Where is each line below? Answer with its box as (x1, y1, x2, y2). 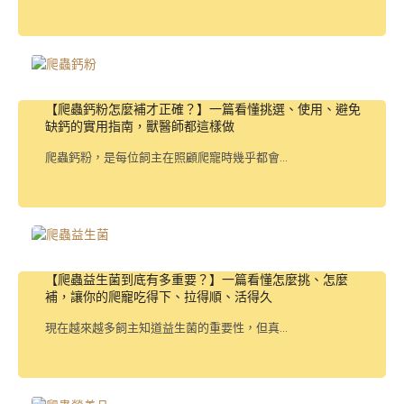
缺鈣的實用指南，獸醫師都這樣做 (45, 116, 234, 135)
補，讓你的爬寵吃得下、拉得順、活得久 (45, 288, 272, 307)
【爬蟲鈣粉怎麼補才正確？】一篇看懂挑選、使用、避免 (45, 99, 361, 118)
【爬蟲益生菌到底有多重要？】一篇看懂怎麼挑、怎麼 (45, 271, 348, 289)
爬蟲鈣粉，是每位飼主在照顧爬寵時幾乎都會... (45, 148, 288, 166)
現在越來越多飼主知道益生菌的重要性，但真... (45, 319, 288, 337)
